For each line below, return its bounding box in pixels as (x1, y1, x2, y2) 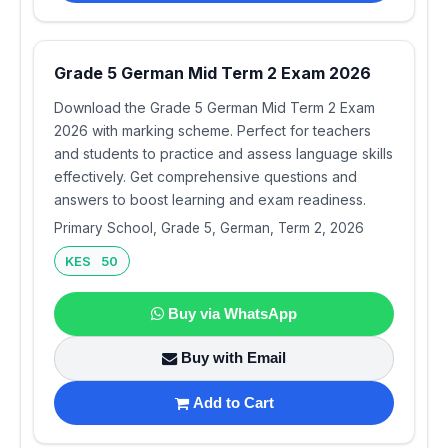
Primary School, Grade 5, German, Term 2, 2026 (54, 220, 364, 237)
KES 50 (65, 253, 119, 270)
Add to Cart (192, 394, 274, 412)
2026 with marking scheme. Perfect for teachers (54, 122, 371, 140)
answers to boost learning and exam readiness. (54, 191, 366, 209)
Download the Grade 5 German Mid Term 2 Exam (54, 99, 375, 117)
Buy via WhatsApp (168, 304, 297, 322)
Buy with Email (181, 349, 286, 367)
